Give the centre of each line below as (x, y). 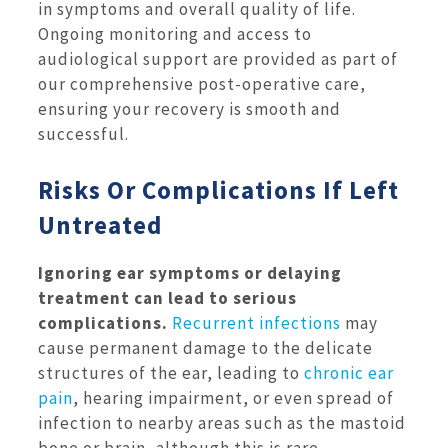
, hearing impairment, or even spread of (233, 398)
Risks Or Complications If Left (218, 189)
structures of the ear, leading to (171, 373)
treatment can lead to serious (167, 298)
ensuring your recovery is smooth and (189, 109)
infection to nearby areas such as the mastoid (222, 423)
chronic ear (349, 373)
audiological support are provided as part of (218, 59)
